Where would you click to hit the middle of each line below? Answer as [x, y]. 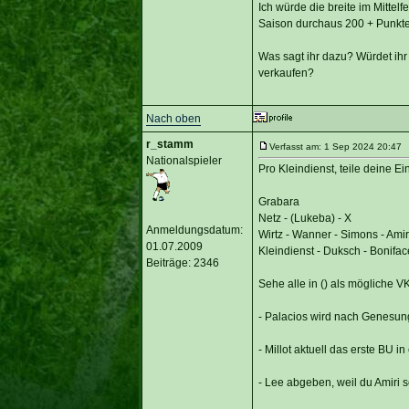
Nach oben [173, 118]
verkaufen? [286, 73]
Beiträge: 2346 [182, 262]
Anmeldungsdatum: [194, 230]
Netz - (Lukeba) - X [304, 218]
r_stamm [169, 144]
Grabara [278, 201]
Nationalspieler [184, 160]
